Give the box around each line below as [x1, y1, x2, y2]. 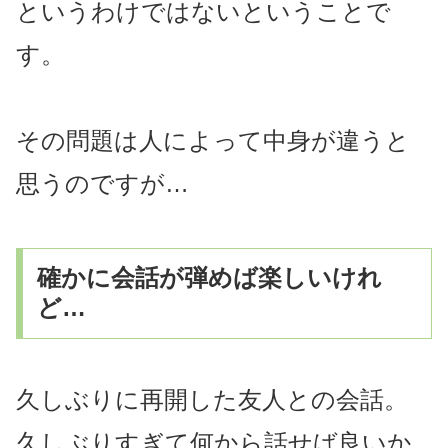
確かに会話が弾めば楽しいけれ [37, 264, 383, 292]
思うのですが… [16, 169, 189, 197]
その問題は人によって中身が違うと [16, 126, 410, 154]
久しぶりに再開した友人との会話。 [16, 385, 408, 413]
